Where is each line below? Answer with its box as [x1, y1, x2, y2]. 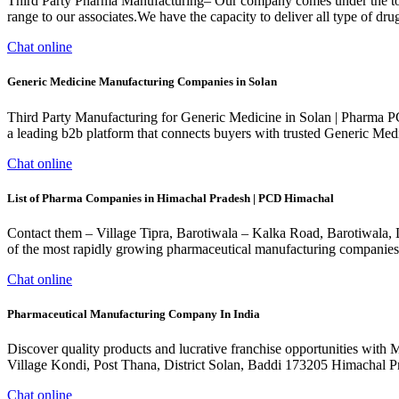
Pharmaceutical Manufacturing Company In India [7, 307, 260, 322]
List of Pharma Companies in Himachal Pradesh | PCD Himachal [7, 191, 334, 205]
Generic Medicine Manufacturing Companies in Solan [7, 75, 277, 89]
